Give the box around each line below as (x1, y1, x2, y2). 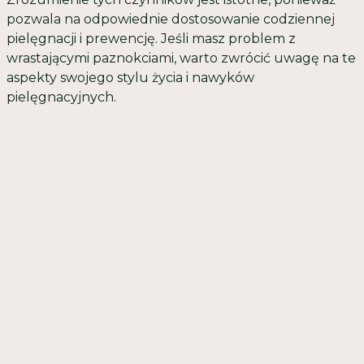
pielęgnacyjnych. (6, 89, 116, 105)
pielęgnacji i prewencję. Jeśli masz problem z (6, 31, 296, 46)
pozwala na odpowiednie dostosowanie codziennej (6, 11, 335, 27)
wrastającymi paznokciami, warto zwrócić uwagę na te (6, 50, 356, 66)
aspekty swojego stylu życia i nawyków (6, 70, 254, 85)
